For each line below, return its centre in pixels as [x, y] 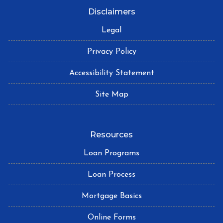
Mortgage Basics [111, 196]
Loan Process [111, 174]
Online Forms [111, 217]
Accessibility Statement [111, 73]
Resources [111, 134]
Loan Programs [111, 153]
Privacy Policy [111, 52]
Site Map [111, 94]
